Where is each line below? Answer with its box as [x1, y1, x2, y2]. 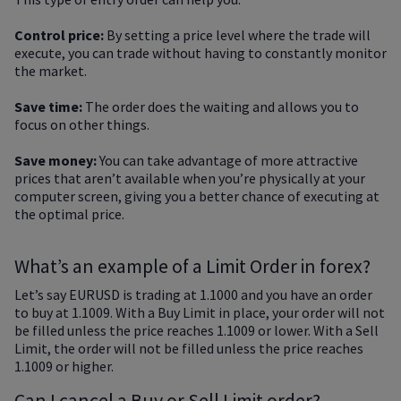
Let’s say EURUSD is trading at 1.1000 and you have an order [14, 286, 372, 304]
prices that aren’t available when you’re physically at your [14, 169, 365, 188]
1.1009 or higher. [14, 357, 114, 376]
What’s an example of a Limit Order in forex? [14, 254, 371, 279]
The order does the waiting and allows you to [82, 98, 359, 116]
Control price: [14, 26, 104, 45]
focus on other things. [14, 115, 149, 134]
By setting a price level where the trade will [104, 26, 371, 45]
